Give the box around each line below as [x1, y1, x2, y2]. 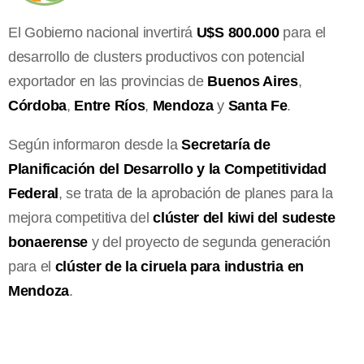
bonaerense [8, 233, 88, 250]
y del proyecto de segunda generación [88, 233, 331, 250]
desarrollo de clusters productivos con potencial [8, 48, 305, 65]
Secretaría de [181, 136, 271, 153]
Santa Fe [227, 97, 288, 114]
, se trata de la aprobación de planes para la [58, 184, 333, 201]
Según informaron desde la [8, 136, 182, 153]
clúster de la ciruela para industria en [54, 258, 304, 275]
